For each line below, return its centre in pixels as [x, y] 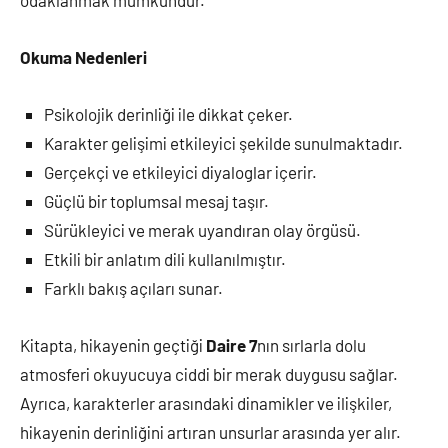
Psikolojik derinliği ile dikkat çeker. [168, 114]
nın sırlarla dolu [311, 345]
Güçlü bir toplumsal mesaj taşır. [156, 201]
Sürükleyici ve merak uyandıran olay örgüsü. [202, 230]
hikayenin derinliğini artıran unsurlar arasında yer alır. [210, 432]
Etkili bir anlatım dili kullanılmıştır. [165, 259]
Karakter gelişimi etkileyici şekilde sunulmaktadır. [223, 143]
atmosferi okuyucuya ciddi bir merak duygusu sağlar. [209, 374]
